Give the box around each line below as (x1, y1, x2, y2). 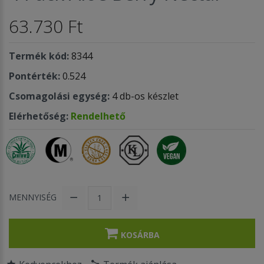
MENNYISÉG (9, 192, 57, 203)
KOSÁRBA (120, 229, 160, 240)
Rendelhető (71, 109, 126, 123)
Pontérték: (9, 69, 60, 82)
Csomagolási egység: (9, 89, 110, 103)
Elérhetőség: (9, 109, 71, 123)
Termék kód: (9, 49, 69, 62)
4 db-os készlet (112, 89, 179, 103)
